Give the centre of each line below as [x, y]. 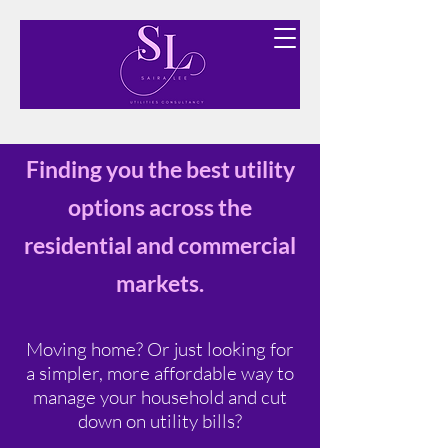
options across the [160, 207]
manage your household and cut [160, 397]
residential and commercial [160, 245]
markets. [160, 283]
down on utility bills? [160, 421]
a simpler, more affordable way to [160, 373]
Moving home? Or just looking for [160, 349]
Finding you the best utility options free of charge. [160, 60]
